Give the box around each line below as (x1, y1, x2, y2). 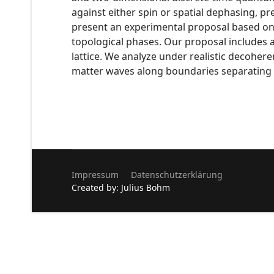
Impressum (72, 169, 119, 180)
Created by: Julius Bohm (72, 182, 170, 193)
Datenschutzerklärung (131, 169, 223, 180)
